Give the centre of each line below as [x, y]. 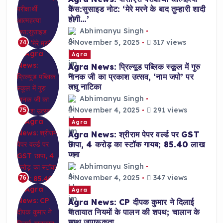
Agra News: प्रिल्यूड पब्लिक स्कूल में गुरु [134, 66]
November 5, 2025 [106, 43]
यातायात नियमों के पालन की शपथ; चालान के [134, 212]
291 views [169, 110]
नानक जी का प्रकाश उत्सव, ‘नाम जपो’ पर [131, 76]
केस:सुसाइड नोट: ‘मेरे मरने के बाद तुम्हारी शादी [137, 9]
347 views [169, 178]
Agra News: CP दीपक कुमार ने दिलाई [131, 202]
